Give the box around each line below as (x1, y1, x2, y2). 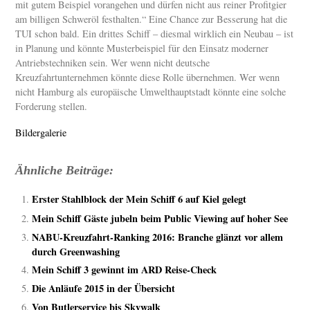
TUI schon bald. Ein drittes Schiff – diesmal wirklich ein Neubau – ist (15, 27, 294, 41)
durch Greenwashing (32, 244, 120, 257)
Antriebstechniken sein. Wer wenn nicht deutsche (15, 56, 210, 70)
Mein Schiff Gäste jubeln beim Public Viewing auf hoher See (32, 210, 289, 226)
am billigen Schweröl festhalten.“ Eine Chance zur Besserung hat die (15, 12, 288, 26)
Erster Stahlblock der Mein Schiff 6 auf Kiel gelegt (32, 192, 247, 207)
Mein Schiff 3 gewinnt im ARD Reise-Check (32, 262, 217, 277)
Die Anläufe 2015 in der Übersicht (32, 281, 176, 296)
